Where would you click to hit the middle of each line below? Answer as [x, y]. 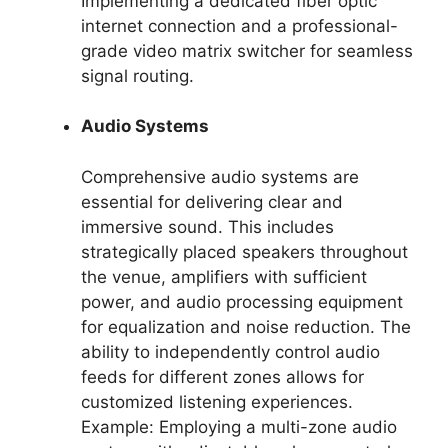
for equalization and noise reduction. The [246, 326]
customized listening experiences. [217, 401]
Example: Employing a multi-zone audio [239, 426]
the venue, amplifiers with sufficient [224, 276]
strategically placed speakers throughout [244, 251]
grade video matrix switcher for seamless [247, 50]
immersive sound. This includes [207, 226]
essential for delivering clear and [212, 201]
